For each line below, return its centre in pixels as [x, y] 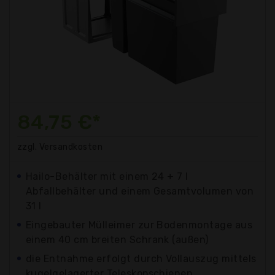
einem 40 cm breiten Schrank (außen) [117, 239]
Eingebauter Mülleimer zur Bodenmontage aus [139, 225]
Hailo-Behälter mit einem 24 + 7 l [107, 176]
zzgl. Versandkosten [60, 147]
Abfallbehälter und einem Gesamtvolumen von [140, 191]
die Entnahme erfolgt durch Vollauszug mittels [141, 258]
